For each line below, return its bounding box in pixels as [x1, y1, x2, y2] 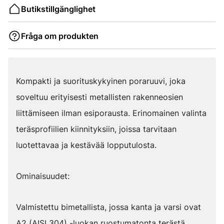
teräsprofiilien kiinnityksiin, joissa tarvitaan [16, 124, 176, 134]
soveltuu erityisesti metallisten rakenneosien [16, 92, 183, 102]
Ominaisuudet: [16, 171, 69, 181]
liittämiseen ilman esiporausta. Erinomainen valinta [16, 108, 206, 118]
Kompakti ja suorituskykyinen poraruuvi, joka [16, 76, 185, 86]
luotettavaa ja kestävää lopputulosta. [16, 140, 156, 150]
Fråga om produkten [21, 31, 98, 41]
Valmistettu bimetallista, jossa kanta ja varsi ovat [16, 202, 201, 212]
